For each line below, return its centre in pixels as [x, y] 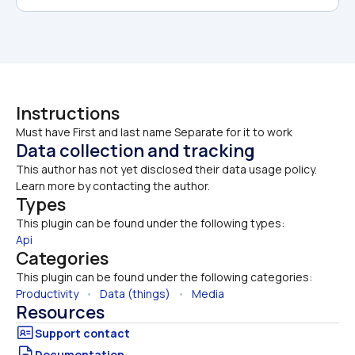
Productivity [47, 294]
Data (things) [135, 294]
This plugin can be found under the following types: [150, 223]
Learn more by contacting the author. [113, 186]
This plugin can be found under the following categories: [164, 277]
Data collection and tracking [136, 151]
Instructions [68, 113]
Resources [60, 312]
